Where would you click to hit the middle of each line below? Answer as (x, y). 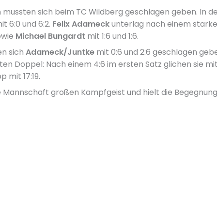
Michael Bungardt (50, 36)
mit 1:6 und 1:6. (112, 36)
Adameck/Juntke (60, 52)
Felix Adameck (81, 24)
